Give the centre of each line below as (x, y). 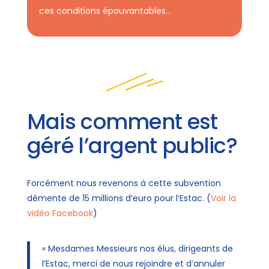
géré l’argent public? (132, 146)
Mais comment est (122, 122)
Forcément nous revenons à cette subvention (124, 183)
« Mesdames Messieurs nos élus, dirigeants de (137, 249)
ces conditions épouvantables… (105, 11)
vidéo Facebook (60, 213)
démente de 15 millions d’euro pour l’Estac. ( (119, 198)
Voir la (223, 198)
